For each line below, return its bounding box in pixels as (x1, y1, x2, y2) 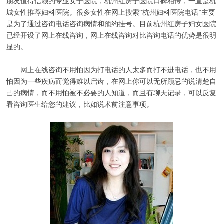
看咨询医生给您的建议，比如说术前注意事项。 (6, 100, 154, 108)
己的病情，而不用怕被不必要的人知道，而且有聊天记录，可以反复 (6, 89, 217, 97)
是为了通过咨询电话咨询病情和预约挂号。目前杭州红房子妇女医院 (6, 20, 217, 28)
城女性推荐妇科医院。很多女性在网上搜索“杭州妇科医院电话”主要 (6, 8, 216, 16)
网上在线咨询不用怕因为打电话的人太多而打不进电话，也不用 (6, 66, 217, 74)
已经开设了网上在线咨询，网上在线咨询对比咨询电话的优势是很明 (6, 31, 217, 39)
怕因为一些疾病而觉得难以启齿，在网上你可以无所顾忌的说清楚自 (6, 77, 217, 85)
